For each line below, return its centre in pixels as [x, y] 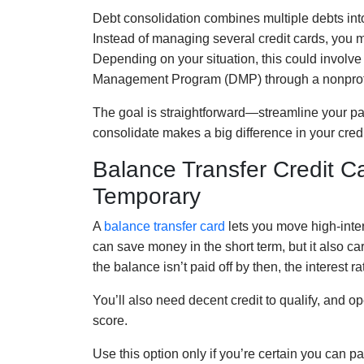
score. [110, 320]
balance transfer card [165, 226]
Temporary [147, 196]
